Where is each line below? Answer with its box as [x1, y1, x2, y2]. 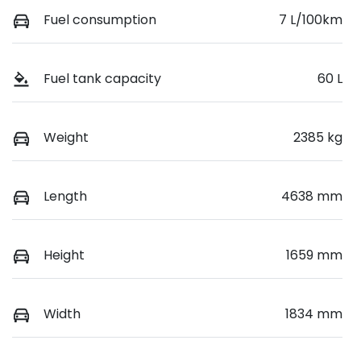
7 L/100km [279, 10, 342, 29]
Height [44, 246, 85, 265]
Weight [44, 127, 89, 147]
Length [44, 186, 87, 205]
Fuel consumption [44, 10, 156, 29]
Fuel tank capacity [44, 68, 161, 88]
